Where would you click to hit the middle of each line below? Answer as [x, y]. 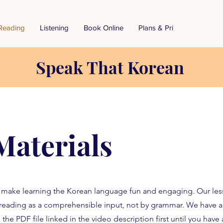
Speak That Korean [110, 67]
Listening [54, 28]
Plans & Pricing [162, 28]
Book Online [103, 28]
